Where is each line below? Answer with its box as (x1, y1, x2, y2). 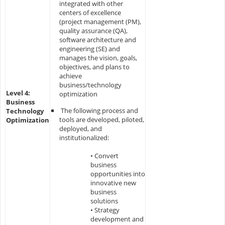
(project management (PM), (59, 17, 141, 26)
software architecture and (59, 35, 136, 44)
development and (90, 214, 144, 223)
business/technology (59, 80, 122, 89)
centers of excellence (59, 8, 121, 17)
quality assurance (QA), (59, 26, 128, 35)
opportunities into (90, 169, 145, 178)
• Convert (90, 151, 119, 160)
